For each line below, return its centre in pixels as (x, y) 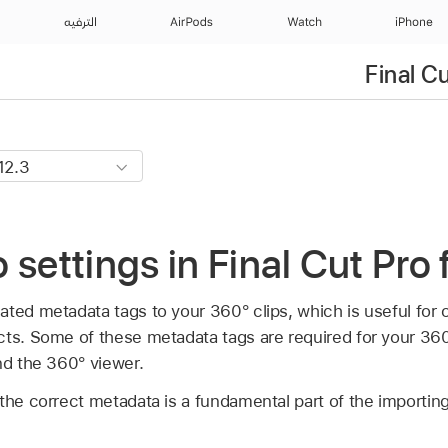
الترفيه (79, 22)
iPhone (414, 22)
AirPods (191, 22)
